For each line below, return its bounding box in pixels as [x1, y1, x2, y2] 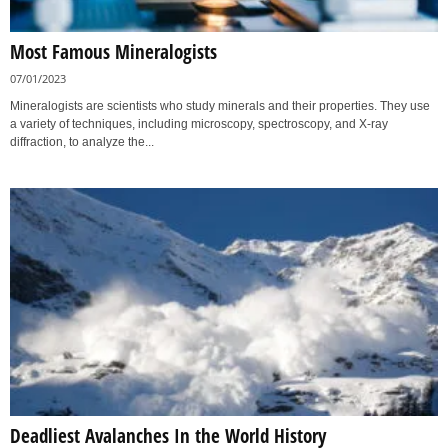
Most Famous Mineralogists [10, 39, 217, 66]
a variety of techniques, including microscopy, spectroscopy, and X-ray [10, 117, 388, 132]
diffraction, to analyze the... [10, 135, 154, 150]
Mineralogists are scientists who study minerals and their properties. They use [10, 99, 430, 114]
